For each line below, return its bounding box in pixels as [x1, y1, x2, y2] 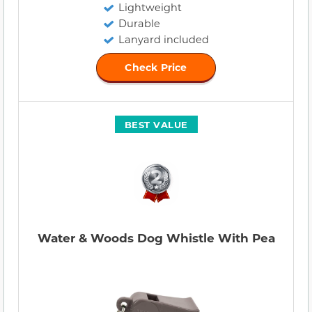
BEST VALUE [124, 118, 188, 131]
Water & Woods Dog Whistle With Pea [37, 230, 275, 247]
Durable [118, 17, 160, 31]
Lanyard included [118, 33, 209, 47]
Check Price [125, 61, 187, 75]
